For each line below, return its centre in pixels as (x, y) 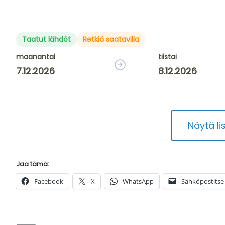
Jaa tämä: (33, 164)
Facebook (49, 181)
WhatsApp (138, 181)
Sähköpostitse (203, 181)
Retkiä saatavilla (111, 39)
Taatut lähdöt (46, 39)
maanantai (36, 57)
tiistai (167, 57)
